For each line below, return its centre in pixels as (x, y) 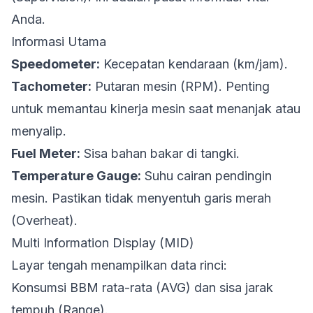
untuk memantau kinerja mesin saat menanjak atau (156, 109)
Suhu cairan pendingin (206, 176)
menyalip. (39, 131)
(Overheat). (44, 220)
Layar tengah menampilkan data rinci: (119, 265)
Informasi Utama (59, 42)
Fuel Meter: (46, 153)
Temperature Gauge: (76, 176)
